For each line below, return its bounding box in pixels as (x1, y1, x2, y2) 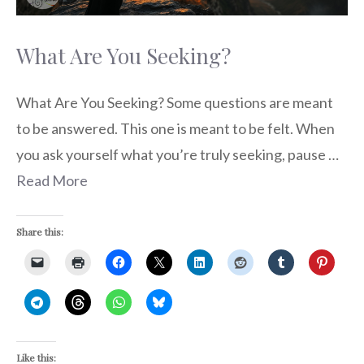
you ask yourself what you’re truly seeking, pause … (16, 145, 339, 164)
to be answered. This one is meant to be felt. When (16, 119, 335, 138)
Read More (16, 171, 88, 190)
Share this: (16, 225, 63, 239)
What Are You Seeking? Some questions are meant (16, 93, 333, 112)
